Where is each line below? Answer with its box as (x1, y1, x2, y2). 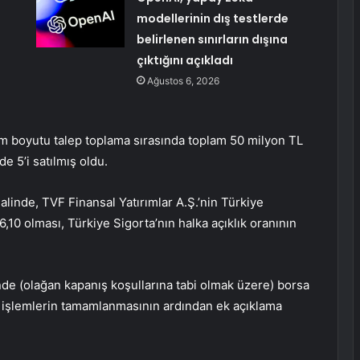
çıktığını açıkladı (136, 52, 233, 69)
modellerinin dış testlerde (136, 10, 288, 27)
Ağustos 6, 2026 (146, 75, 219, 88)
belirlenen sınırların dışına (136, 31, 288, 48)
